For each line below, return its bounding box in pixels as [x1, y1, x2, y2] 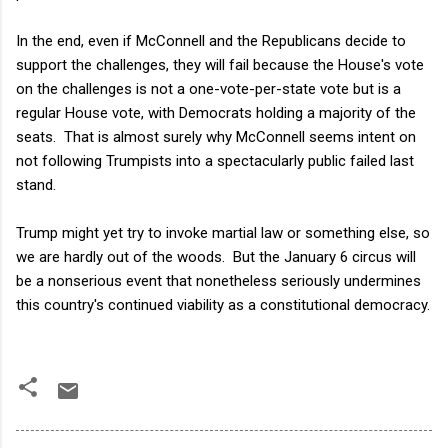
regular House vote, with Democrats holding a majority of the [16, 103, 416, 122]
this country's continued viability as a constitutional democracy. [16, 295, 430, 314]
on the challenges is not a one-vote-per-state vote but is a [16, 79, 401, 98]
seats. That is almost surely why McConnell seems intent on [16, 127, 416, 146]
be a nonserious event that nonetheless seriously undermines [16, 271, 421, 290]
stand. [16, 175, 56, 194]
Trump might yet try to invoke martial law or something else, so [16, 223, 430, 242]
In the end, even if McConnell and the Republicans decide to [16, 31, 406, 50]
